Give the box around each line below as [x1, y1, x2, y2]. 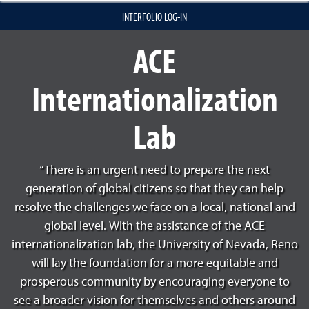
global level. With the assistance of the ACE [44, 220, 265, 232]
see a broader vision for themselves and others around [14, 295, 295, 307]
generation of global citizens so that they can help [26, 183, 283, 195]
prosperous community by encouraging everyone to [19, 276, 290, 288]
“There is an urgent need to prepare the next [39, 164, 270, 177]
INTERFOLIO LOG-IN [122, 10, 187, 23]
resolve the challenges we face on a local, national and [14, 201, 295, 214]
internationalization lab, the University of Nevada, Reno [11, 239, 298, 251]
